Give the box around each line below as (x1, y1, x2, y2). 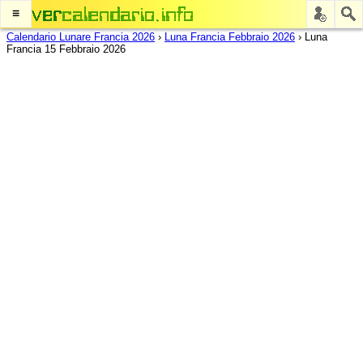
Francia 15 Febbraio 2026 (6, 43, 126, 55)
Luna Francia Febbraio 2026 (164, 31, 295, 43)
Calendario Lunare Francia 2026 (6, 31, 155, 43)
